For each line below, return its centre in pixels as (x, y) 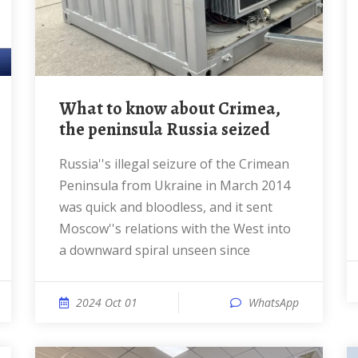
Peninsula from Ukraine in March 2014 (175, 185)
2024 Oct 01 (107, 302)
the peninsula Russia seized (165, 129)
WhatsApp (274, 302)
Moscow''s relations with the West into (175, 229)
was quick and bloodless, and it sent (166, 207)
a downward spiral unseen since (155, 250)
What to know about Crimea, (68, 109)
